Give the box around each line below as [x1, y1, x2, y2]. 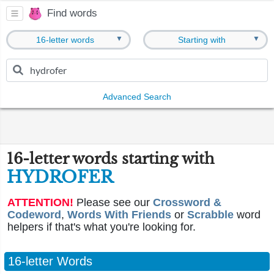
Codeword [7, 209, 61, 221]
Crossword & [153, 196, 221, 209]
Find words [47, 7, 97, 20]
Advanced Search [103, 92, 171, 102]
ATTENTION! [7, 196, 73, 209]
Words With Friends [67, 209, 171, 221]
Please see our [73, 196, 153, 209]
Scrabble [187, 209, 234, 221]
